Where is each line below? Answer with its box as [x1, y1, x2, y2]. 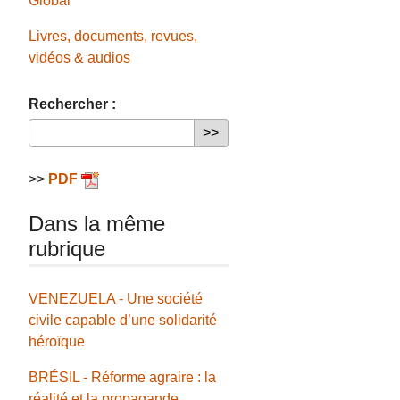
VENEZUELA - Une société [29, 290, 204, 306]
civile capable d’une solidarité [29, 312, 218, 328]
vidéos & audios [29, 50, 131, 66]
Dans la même [29, 212, 166, 237]
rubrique [29, 237, 106, 262]
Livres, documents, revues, [29, 29, 198, 45]
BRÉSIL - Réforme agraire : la [29, 369, 217, 385]
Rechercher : [29, 96, 117, 112]
